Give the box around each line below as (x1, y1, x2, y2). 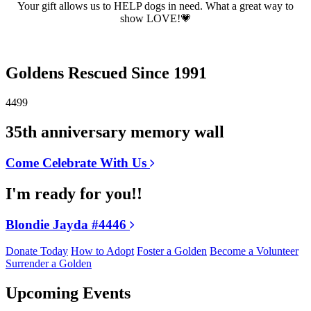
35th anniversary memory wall (6, 122, 224, 141)
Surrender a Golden (6, 258, 92, 270)
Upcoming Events (6, 284, 131, 303)
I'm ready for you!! (6, 184, 142, 203)
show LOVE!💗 (119, 12, 192, 25)
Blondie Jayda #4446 (6, 217, 130, 232)
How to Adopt (71, 245, 134, 258)
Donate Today (6, 245, 68, 258)
